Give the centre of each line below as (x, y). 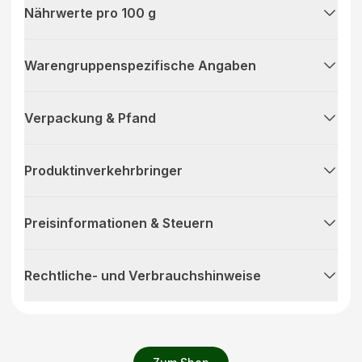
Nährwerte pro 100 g (90, 13)
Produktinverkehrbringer (103, 170)
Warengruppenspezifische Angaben (140, 65)
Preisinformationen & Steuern (119, 223)
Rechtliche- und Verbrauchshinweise (143, 275)
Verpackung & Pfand (90, 118)
